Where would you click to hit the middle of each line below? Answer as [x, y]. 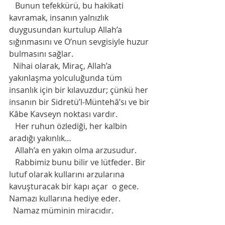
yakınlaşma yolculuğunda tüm [67, 78]
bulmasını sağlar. [41, 54]
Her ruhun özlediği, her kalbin [69, 126]
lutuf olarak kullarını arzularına [68, 175]
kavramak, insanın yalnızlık [60, 18]
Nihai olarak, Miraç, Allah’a [61, 66]
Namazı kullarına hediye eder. [66, 199]
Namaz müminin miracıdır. [63, 211]
